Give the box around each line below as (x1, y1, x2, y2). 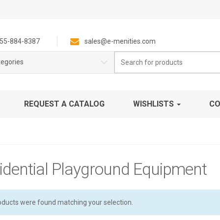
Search (113, 53, 134, 59)
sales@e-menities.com (84, 37, 156, 45)
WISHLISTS (133, 99, 176, 109)
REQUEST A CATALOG (24, 99, 105, 109)
